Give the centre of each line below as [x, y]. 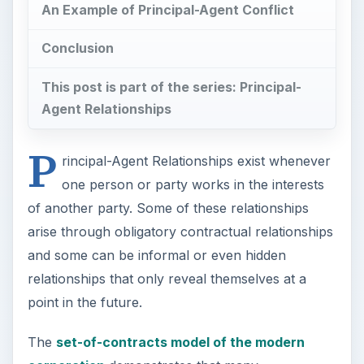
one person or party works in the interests [193, 185]
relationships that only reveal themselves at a [167, 279]
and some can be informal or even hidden [156, 256]
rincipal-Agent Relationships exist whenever [196, 161]
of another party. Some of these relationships [168, 208]
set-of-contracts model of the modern [180, 342]
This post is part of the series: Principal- [171, 87]
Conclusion [77, 48]
